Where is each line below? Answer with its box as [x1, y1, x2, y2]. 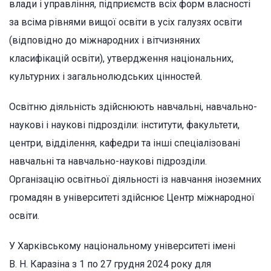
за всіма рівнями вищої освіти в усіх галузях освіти [9, 16, 242, 28]
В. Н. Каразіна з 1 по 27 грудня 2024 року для [9, 258, 211, 270]
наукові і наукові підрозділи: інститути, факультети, [9, 119, 240, 131]
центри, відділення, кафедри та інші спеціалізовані [9, 137, 240, 149]
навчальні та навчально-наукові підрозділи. [9, 155, 207, 167]
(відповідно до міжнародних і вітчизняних [9, 34, 200, 46]
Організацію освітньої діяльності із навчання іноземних [9, 173, 261, 185]
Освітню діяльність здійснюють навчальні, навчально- [9, 100, 257, 113]
